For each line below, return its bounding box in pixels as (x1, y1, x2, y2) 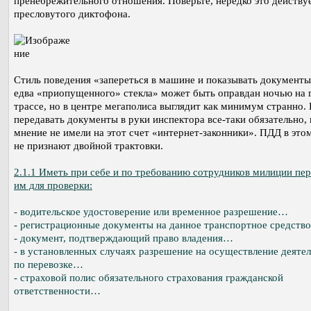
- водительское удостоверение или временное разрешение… (14, 205, 288, 217)
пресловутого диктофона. (14, 8, 131, 19)
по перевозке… (14, 258, 83, 270)
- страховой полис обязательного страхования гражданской (14, 271, 283, 283)
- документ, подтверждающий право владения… (14, 232, 233, 244)
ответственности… (14, 285, 101, 296)
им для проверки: (14, 179, 92, 191)
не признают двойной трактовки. (14, 140, 163, 151)
